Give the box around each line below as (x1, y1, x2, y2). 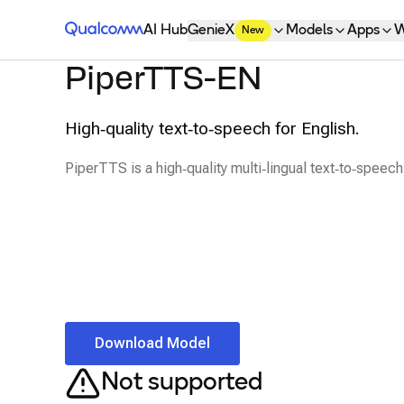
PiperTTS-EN (65, 63, 262, 96)
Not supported (101, 370, 262, 396)
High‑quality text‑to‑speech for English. (65, 118, 360, 139)
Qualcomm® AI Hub (64, 21, 190, 38)
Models (286, 23, 334, 38)
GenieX (188, 23, 235, 38)
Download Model (95, 334, 210, 352)
